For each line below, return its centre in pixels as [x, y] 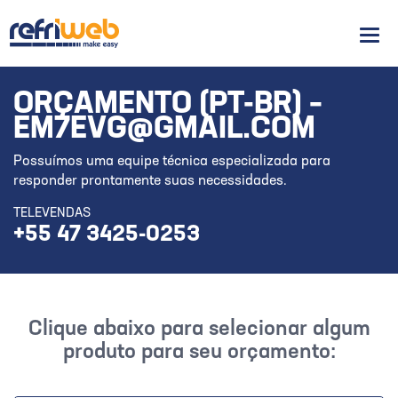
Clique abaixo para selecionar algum [199, 330]
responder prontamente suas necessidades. [150, 181]
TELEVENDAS [52, 214]
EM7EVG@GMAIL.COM [164, 130]
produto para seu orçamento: [199, 353]
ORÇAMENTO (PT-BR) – [168, 105]
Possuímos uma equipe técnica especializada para [172, 162]
